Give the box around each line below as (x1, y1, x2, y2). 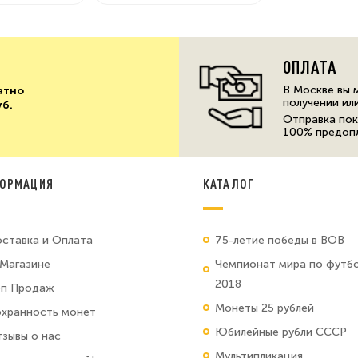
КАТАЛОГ (202, 175, 254, 191)
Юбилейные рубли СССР (214, 324, 347, 339)
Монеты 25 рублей (214, 300, 314, 315)
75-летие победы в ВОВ (214, 233, 344, 247)
